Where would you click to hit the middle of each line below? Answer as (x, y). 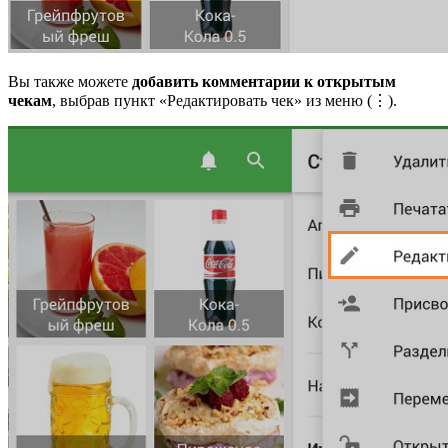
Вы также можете (68, 82)
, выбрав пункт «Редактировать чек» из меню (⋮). (224, 101)
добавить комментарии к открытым (262, 82)
